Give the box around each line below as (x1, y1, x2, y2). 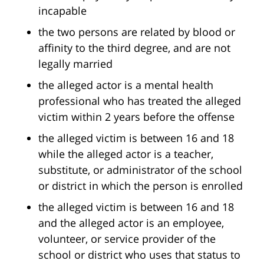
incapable (38, 4, 87, 18)
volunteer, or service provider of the (38, 232, 216, 246)
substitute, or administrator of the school (38, 163, 242, 177)
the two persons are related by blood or (38, 25, 235, 39)
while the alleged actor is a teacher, (38, 147, 213, 161)
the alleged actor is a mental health (38, 78, 213, 93)
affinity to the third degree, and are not (38, 41, 230, 55)
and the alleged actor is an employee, (38, 216, 224, 230)
